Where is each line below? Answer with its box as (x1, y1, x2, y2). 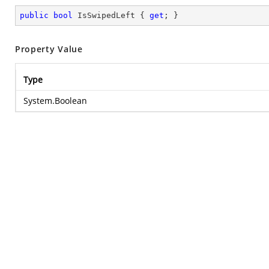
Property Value (15, 43, 83, 55)
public (20, 11, 49, 20)
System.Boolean (23, 95, 87, 106)
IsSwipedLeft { (73, 11, 150, 20)
